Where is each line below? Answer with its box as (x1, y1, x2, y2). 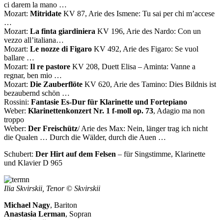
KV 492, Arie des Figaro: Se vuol (92, 44, 198, 53)
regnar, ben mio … (4, 71, 62, 80)
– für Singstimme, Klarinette (116, 149, 205, 158)
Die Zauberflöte (30, 80, 82, 88)
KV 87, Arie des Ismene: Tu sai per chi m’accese (61, 9, 215, 18)
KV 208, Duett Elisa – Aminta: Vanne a (70, 62, 195, 71)
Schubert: (4, 149, 35, 158)
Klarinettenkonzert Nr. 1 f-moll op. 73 (28, 106, 153, 115)
